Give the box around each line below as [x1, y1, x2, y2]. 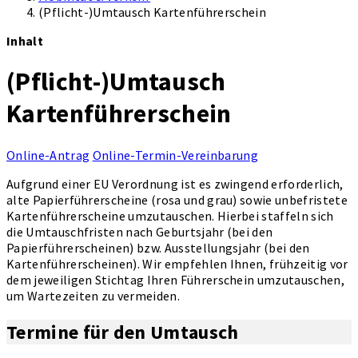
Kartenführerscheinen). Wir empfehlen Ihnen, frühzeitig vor [6, 255, 348, 272]
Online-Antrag [6, 146, 90, 163]
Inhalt [6, 32, 43, 49]
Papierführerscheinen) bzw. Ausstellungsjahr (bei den [6, 239, 310, 256]
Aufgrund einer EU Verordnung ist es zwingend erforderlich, [6, 175, 344, 192]
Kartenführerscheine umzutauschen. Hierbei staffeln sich [6, 207, 334, 224]
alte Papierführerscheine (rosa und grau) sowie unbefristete [6, 191, 348, 208]
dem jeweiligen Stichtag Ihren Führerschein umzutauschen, [6, 271, 344, 288]
